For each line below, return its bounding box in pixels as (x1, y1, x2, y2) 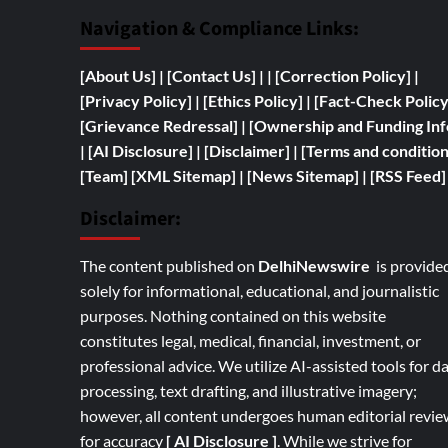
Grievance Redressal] (84, 116, 241, 136)
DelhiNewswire (257, 256, 373, 276)
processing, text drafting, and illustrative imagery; (79, 381, 417, 401)
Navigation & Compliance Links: (79, 15, 359, 44)
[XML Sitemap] (130, 166, 236, 186)
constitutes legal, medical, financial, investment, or (79, 331, 421, 351)
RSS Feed (374, 166, 441, 186)
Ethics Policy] (207, 91, 303, 111)
